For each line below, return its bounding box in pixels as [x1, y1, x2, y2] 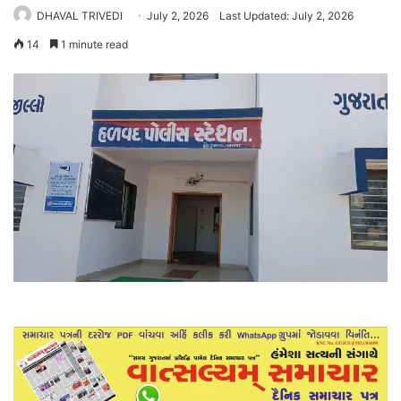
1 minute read [58, 37, 128, 51]
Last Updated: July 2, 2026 [219, 8, 354, 22]
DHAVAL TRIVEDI [37, 8, 123, 22]
